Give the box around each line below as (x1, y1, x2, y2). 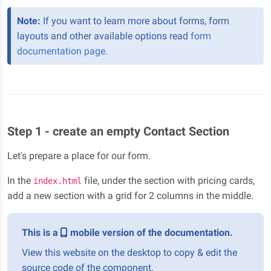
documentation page (17, 45, 105, 57)
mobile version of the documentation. (68, 226, 233, 238)
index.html (33, 175, 82, 186)
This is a (22, 226, 60, 238)
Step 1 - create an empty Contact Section (7, 123, 229, 139)
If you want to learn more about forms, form (41, 15, 229, 27)
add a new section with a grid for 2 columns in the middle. (7, 189, 253, 201)
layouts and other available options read (17, 30, 191, 42)
